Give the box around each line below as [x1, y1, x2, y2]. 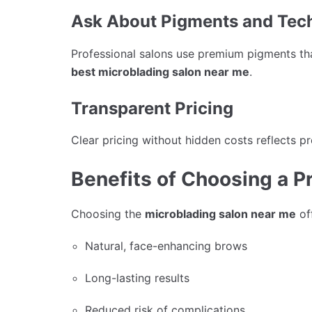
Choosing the [71, 207, 145, 221]
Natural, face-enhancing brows [85, 239, 247, 253]
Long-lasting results [85, 271, 189, 286]
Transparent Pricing [71, 97, 233, 118]
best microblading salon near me [71, 64, 249, 79]
